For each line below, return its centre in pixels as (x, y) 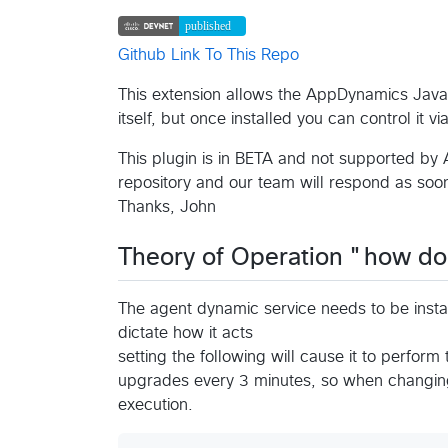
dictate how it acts (185, 332)
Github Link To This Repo (208, 54)
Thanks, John (167, 206)
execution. (155, 404)
